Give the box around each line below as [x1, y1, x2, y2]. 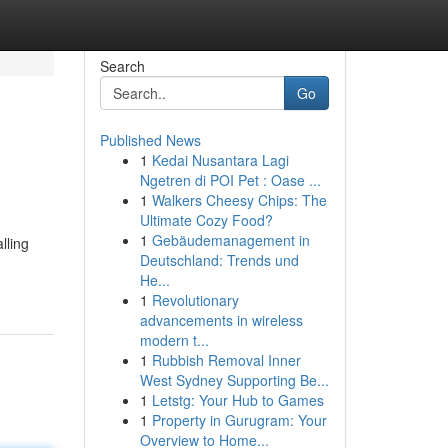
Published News [99, 130, 201, 150]
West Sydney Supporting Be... [139, 370, 329, 390]
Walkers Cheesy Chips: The [151, 190, 327, 210]
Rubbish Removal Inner [151, 350, 301, 370]
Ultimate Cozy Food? [139, 210, 273, 230]
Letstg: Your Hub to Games [151, 390, 324, 410]
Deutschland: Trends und [139, 250, 299, 270]
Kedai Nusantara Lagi [151, 150, 289, 170]
